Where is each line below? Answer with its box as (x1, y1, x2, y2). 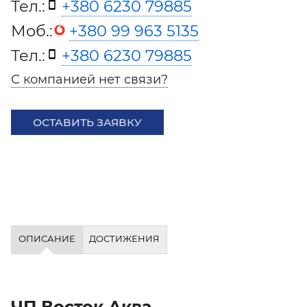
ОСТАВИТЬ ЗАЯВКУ (33, 116, 142, 129)
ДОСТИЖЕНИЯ (89, 233, 160, 244)
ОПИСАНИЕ (18, 233, 75, 244)
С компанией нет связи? (11, 72, 168, 87)
